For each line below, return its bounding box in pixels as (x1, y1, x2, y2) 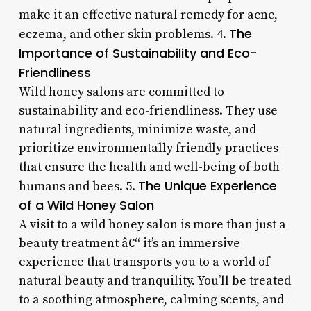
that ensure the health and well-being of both (18, 158, 280, 175)
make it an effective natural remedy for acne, (18, 6, 278, 23)
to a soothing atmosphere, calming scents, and (18, 291, 284, 308)
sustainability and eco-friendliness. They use (18, 102, 278, 119)
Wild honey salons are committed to (18, 83, 224, 100)
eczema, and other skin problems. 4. (18, 26, 229, 42)
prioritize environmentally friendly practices (18, 140, 278, 156)
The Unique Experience (137, 176, 277, 194)
